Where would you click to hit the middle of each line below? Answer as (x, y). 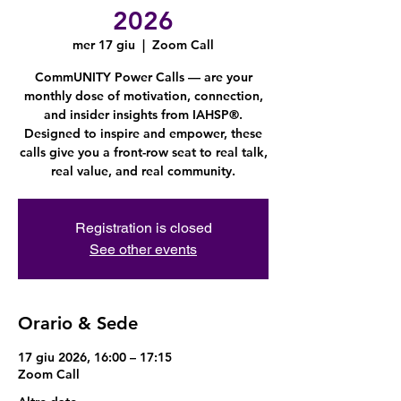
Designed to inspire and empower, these (143, 133)
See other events (143, 249)
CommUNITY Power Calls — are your (143, 77)
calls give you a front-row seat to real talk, (143, 152)
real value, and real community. (143, 171)
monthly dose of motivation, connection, (143, 96)
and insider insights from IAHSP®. (143, 115)
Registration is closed (143, 228)
